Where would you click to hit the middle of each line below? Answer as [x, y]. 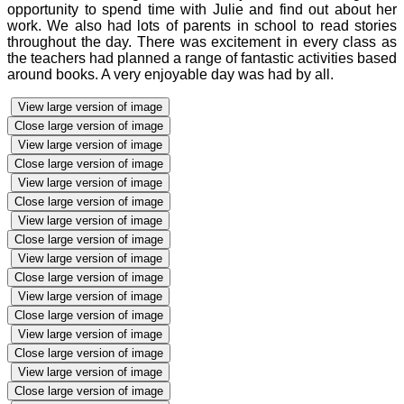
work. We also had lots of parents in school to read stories [202, 25]
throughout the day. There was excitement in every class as [202, 41]
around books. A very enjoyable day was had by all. [172, 74]
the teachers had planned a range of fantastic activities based [202, 58]
